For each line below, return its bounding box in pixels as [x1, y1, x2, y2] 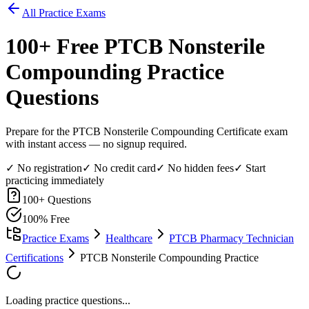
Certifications [6, 251, 63, 263]
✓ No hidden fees [156, 161, 234, 174]
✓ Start [234, 161, 266, 174]
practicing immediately [6, 174, 104, 186]
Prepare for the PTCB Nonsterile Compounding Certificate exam [6, 125, 288, 137]
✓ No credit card [82, 161, 156, 174]
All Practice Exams [22, 7, 106, 19]
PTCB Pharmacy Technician [169, 232, 294, 244]
